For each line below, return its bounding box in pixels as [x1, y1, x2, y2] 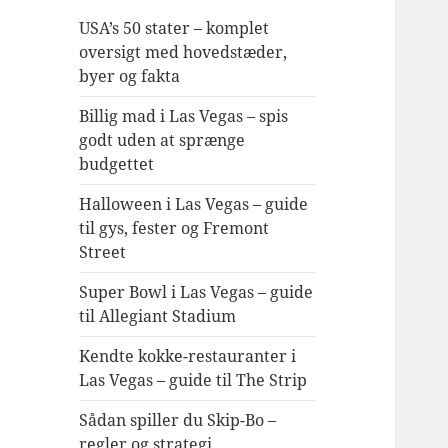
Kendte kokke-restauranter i [79, 345, 297, 368]
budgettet [79, 153, 155, 176]
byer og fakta [79, 65, 181, 88]
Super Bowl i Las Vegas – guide [79, 281, 314, 304]
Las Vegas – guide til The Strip [79, 369, 308, 392]
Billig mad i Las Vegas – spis [79, 105, 289, 128]
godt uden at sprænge [79, 129, 246, 152]
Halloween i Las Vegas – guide [79, 193, 309, 216]
